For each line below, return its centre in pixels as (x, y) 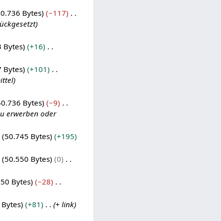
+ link (64, 204)
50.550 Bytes (27, 159)
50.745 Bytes (27, 136)
